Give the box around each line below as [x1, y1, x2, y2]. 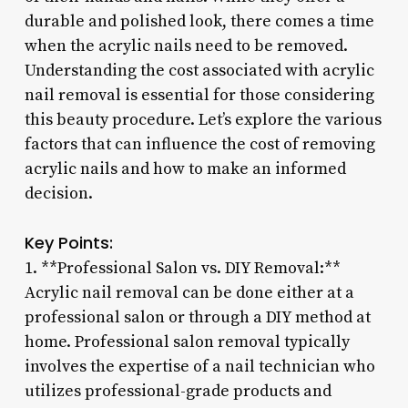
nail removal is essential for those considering [24, 84, 374, 106]
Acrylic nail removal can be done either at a [24, 281, 354, 303]
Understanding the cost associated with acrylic [24, 59, 374, 81]
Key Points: [24, 230, 113, 254]
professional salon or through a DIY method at [24, 306, 371, 328]
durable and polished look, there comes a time [24, 10, 374, 32]
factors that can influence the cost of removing [24, 133, 375, 155]
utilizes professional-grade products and [24, 380, 331, 402]
